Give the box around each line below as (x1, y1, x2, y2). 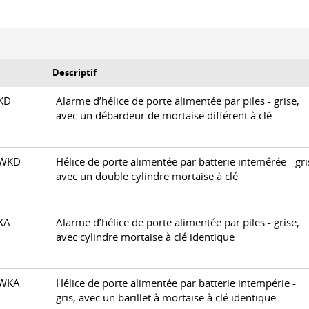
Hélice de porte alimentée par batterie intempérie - (56, 277, 296, 290)
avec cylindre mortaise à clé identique (56, 230, 235, 243)
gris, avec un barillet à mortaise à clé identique (56, 291, 276, 304)
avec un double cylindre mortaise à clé (56, 170, 238, 183)
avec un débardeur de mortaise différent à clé (56, 109, 272, 122)
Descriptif (52, 66, 97, 79)
